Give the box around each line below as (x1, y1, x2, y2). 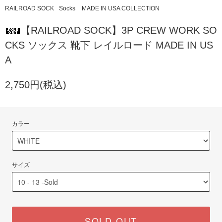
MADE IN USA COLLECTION (82, 4, 160, 12)
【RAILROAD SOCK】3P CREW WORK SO (21, 24, 217, 36)
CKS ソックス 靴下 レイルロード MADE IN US (5, 39, 213, 51)
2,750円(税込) (5, 79, 66, 90)
